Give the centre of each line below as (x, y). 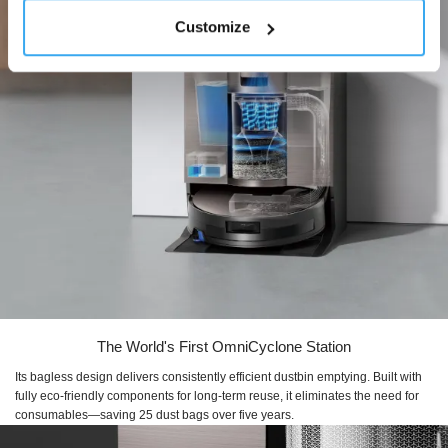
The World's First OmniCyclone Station (224, 347)
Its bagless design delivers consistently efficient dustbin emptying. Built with (218, 377)
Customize (213, 27)
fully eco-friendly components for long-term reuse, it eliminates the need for (217, 396)
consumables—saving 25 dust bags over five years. (154, 415)
